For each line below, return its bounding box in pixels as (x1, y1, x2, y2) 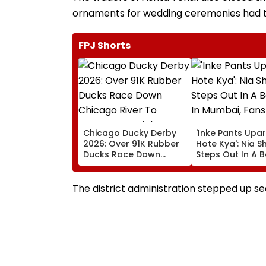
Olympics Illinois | (83, 180, 157, 192)
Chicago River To (83, 159, 157, 171)
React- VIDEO (196, 169, 254, 182)
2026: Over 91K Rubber (83, 137, 179, 150)
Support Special (83, 169, 152, 182)
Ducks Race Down (83, 148, 160, 160)
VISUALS (83, 191, 116, 203)
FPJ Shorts (78, 38, 131, 52)
